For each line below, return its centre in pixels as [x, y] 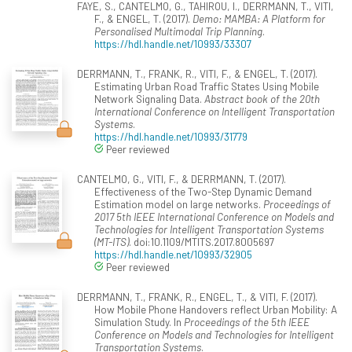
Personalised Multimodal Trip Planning [178, 31]
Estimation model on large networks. [179, 203]
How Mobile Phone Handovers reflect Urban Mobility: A [216, 309]
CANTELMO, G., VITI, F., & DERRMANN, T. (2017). [181, 178]
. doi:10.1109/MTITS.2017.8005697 [202, 241]
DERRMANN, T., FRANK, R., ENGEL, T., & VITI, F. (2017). [197, 296]
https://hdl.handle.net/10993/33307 [173, 43]
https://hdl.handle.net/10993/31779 [171, 136]
